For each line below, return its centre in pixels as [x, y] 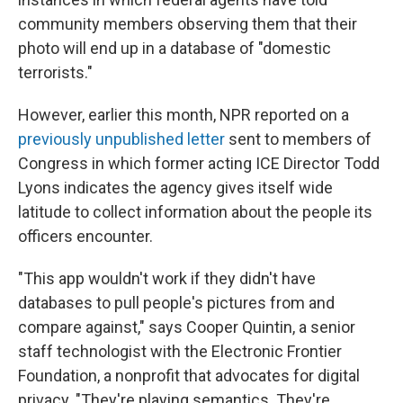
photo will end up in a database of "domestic [175, 48]
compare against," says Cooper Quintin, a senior [187, 327]
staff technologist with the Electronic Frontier [180, 351]
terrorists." [55, 72]
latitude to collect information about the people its [195, 212]
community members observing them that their [188, 24]
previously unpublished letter [121, 139]
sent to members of [298, 139]
